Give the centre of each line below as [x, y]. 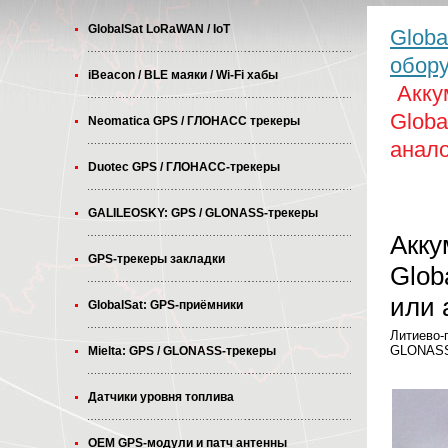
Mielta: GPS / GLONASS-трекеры [182, 351]
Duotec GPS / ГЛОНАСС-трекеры [184, 167]
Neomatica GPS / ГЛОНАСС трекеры [194, 121]
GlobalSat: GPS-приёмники [165, 305]
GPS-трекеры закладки [156, 259]
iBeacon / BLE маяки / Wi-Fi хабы [183, 75]
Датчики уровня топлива [161, 397]
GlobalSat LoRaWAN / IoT [159, 29]
